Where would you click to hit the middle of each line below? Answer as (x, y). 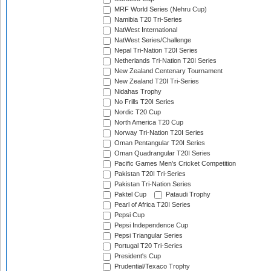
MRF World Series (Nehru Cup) (160, 9)
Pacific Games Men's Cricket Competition (174, 164)
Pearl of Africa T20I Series (152, 205)
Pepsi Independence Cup (150, 225)
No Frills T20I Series (143, 102)
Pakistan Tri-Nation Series (152, 184)
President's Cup (137, 256)
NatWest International (145, 30)
